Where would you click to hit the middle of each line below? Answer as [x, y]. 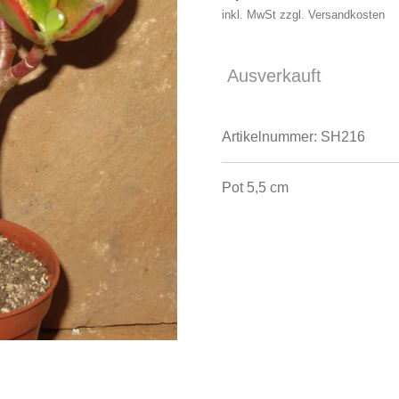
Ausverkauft [274, 75]
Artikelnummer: [269, 136]
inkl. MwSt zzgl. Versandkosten [303, 14]
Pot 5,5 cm [255, 187]
